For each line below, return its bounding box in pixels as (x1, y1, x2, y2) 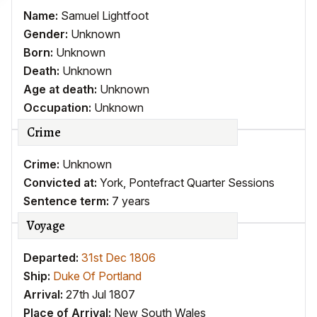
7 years (112, 194, 150, 208)
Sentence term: (23, 194, 112, 208)
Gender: (23, 27, 71, 41)
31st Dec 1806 (81, 250, 156, 265)
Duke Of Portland (53, 269, 142, 283)
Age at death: (23, 82, 100, 96)
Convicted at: (23, 175, 100, 190)
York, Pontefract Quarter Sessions (100, 175, 275, 190)
